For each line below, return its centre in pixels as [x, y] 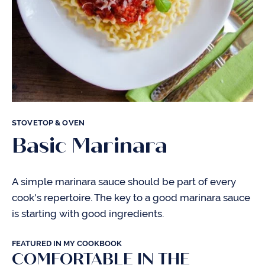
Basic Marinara [90, 146]
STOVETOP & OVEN [48, 123]
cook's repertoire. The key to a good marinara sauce [131, 198]
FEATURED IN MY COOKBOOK [67, 243]
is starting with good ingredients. [88, 214]
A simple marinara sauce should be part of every [124, 182]
